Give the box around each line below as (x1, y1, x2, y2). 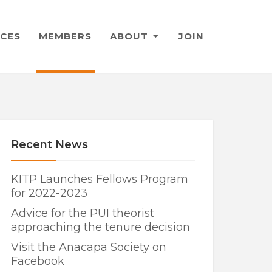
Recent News (10, 138, 88, 151)
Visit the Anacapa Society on (10, 240, 166, 254)
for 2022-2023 (10, 186, 87, 200)
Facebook (10, 254, 64, 268)
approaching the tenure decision (10, 220, 190, 234)
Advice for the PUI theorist (10, 206, 154, 220)
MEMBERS (39, 30, 92, 42)
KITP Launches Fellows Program (10, 172, 188, 186)
